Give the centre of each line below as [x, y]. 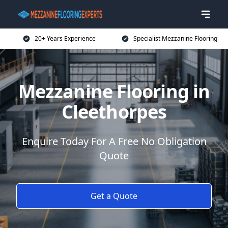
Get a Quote [114, 196]
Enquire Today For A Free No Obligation [114, 141]
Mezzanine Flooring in [114, 91]
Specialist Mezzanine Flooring [175, 38]
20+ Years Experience [65, 38]
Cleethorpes [114, 112]
